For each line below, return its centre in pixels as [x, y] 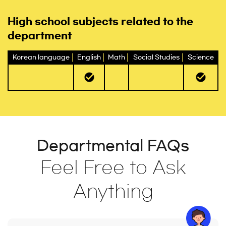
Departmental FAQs [113, 146]
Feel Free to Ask [113, 167]
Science [201, 57]
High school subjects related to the [100, 21]
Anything [113, 191]
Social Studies [156, 57]
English [89, 57]
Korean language [41, 57]
